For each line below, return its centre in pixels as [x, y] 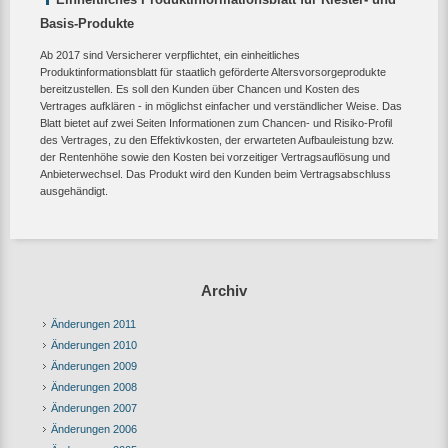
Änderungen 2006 [94, 428]
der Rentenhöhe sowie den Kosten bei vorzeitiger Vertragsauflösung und [215, 156]
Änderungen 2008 [94, 386]
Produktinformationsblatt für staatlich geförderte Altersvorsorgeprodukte [213, 71]
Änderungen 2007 [94, 407]
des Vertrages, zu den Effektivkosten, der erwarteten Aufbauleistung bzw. [217, 139]
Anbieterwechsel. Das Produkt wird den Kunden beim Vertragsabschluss [215, 173]
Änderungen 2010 [94, 344]
